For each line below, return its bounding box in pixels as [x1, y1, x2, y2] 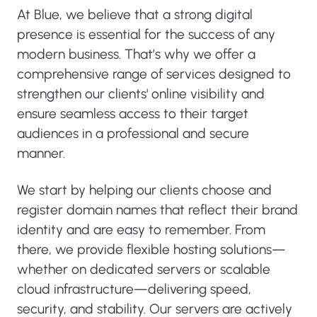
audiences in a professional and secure [17, 125, 249, 142]
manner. [17, 145, 65, 161]
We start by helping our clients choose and [17, 182, 272, 198]
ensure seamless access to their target [17, 105, 248, 122]
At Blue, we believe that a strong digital [17, 6, 253, 23]
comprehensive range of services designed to [17, 66, 291, 82]
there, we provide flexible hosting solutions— [17, 241, 286, 258]
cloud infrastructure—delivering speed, [17, 281, 251, 297]
